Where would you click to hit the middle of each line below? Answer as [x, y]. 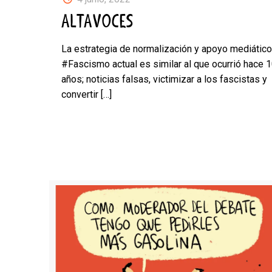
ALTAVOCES [97, 22]
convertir [80, 95]
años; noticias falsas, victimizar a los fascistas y [164, 80]
